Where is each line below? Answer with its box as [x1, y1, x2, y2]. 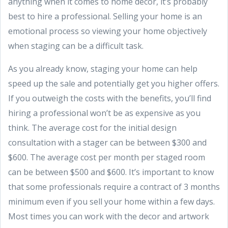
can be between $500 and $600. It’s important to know [8, 166, 214, 178]
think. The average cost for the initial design [8, 122, 177, 133]
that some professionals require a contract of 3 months [8, 181, 220, 192]
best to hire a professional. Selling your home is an [8, 10, 202, 22]
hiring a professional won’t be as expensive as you [8, 107, 201, 119]
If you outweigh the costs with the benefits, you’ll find [8, 92, 211, 104]
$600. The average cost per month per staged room [8, 151, 205, 163]
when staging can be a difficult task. [8, 40, 146, 51]
